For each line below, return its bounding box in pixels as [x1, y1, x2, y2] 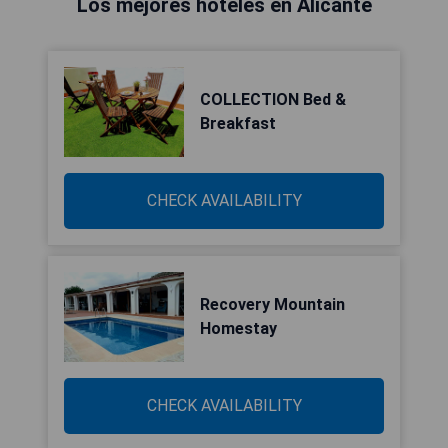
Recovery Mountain [200, 295, 345, 314]
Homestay [200, 319, 277, 338]
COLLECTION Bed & [200, 90, 346, 109]
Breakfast [200, 114, 276, 133]
